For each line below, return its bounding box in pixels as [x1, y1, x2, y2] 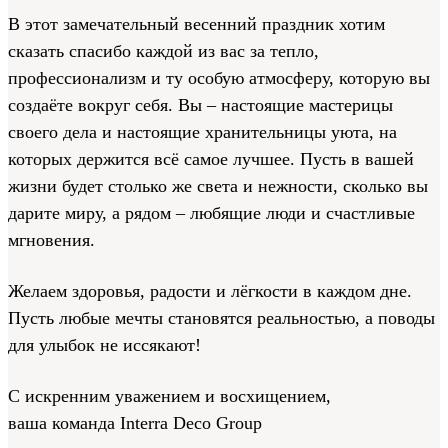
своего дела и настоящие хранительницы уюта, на [8, 121, 397, 142]
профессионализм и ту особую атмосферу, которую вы [8, 67, 430, 88]
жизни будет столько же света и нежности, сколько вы [8, 175, 428, 196]
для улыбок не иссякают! [8, 334, 201, 355]
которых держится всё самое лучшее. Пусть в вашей [8, 148, 414, 169]
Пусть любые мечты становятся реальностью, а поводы [8, 307, 435, 328]
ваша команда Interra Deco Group [8, 412, 262, 433]
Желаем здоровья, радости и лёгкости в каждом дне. [8, 280, 412, 301]
